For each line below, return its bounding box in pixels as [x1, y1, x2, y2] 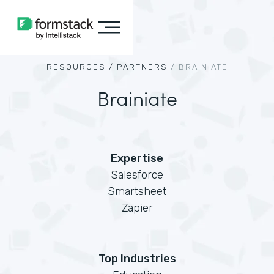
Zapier [121, 201, 153, 215]
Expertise [111, 152, 163, 165]
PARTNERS [116, 62, 168, 72]
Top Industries [98, 252, 176, 265]
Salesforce [111, 168, 163, 182]
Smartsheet [108, 185, 166, 198]
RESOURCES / [46, 62, 114, 72]
